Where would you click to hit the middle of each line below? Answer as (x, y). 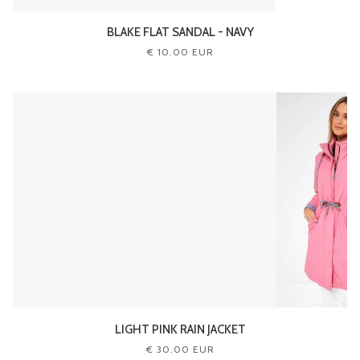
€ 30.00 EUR (180, 349)
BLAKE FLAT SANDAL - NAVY (180, 33)
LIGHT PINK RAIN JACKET (180, 329)
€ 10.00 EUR (180, 52)
